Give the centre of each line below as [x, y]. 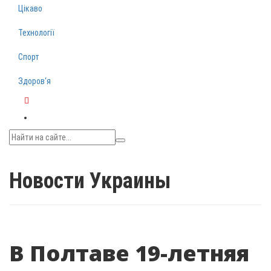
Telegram [41, 113]
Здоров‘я [34, 81]
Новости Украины [90, 181]
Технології [36, 33]
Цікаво [30, 8]
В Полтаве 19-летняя [129, 253]
